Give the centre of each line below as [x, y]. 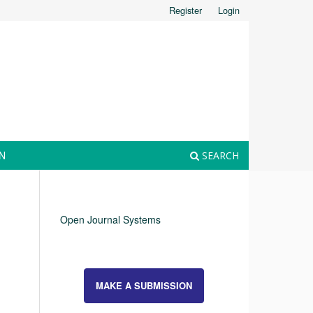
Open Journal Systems [110, 219]
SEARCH [219, 155]
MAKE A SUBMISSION [144, 285]
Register [185, 10]
